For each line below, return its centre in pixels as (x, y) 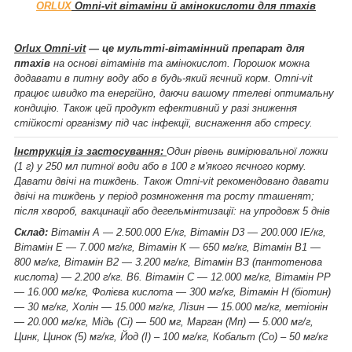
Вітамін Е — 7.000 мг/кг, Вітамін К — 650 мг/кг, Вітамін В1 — (167, 247)
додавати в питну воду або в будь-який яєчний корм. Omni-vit (163, 78)
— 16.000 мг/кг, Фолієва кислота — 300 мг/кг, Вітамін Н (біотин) (172, 291)
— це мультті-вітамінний (159, 48)
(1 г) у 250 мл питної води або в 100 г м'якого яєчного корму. (160, 166)
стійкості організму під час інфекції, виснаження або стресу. (163, 123)
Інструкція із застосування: (90, 151)
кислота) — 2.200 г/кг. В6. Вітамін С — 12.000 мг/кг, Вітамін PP (172, 277)
